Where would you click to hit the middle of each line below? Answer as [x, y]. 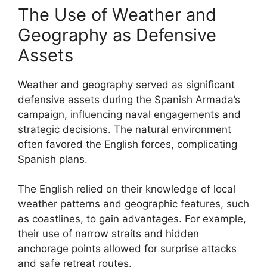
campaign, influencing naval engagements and [129, 114]
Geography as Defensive [117, 35]
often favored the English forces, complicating [128, 144]
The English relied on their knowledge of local [127, 189]
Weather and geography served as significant [126, 84]
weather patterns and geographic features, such [133, 204]
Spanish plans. [53, 159]
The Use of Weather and [117, 14]
